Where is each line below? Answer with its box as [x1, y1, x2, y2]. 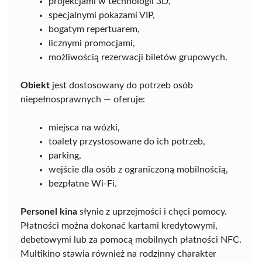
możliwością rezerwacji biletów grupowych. [49, 52, 227, 62]
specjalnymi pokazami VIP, [49, 10, 155, 20]
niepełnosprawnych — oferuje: [20, 94, 145, 104]
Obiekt [20, 80, 50, 90]
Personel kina [20, 206, 77, 216]
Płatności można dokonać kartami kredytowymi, [20, 220, 218, 230]
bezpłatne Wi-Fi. [49, 178, 117, 188]
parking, [49, 150, 81, 160]
